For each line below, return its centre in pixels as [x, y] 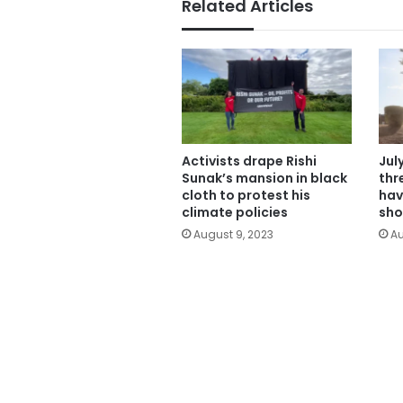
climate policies [235, 213]
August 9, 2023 [233, 235]
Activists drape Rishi [249, 161]
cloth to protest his [246, 196]
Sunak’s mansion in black [264, 179]
